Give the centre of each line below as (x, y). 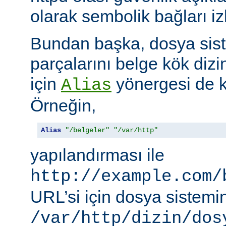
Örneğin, (63, 106)
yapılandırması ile (97, 155)
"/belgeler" (87, 130)
